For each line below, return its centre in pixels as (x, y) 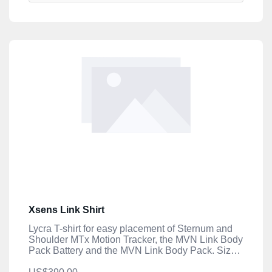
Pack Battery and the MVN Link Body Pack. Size (132, 250)
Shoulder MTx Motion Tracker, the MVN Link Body (136, 239)
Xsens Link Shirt (66, 209)
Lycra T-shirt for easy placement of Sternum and (131, 228)
